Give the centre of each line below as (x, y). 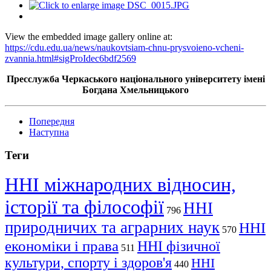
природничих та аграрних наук (112, 228)
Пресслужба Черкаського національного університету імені (135, 79)
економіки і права (62, 246)
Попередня (52, 121)
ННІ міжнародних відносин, (120, 185)
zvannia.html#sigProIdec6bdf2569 (70, 58)
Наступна (49, 132)
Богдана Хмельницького (135, 90)
